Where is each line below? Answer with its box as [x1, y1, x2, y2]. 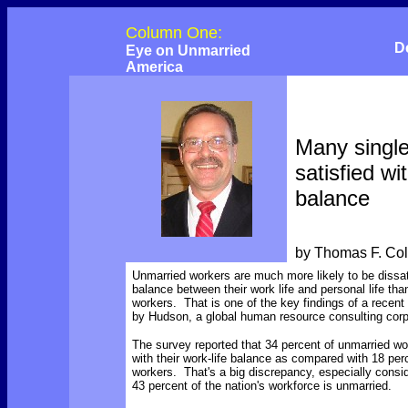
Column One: [126, 24, 222, 42]
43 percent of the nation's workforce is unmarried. [132, 379, 392, 393]
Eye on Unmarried [126, 43, 250, 58]
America [126, 59, 183, 75]
